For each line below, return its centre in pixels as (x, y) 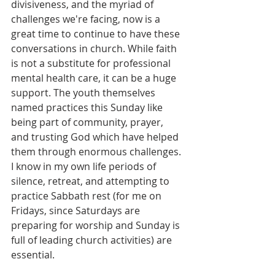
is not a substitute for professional (92, 63)
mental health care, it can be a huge (95, 78)
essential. (34, 255)
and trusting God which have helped (96, 137)
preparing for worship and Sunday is (97, 225)
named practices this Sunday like (88, 107)
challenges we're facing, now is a (87, 19)
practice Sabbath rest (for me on (87, 196)
